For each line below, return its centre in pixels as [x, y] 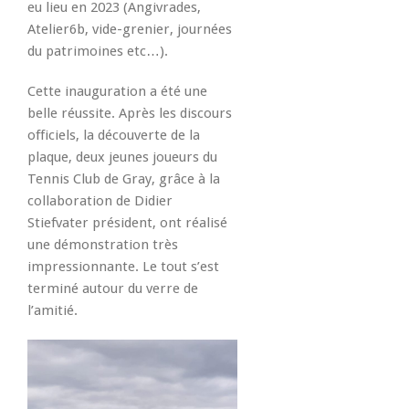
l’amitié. [52, 311]
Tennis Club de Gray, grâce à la [124, 179]
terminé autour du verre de [113, 289]
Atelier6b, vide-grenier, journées [130, 30]
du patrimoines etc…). [98, 52]
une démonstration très [103, 245]
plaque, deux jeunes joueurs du [122, 157]
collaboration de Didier [100, 201]
